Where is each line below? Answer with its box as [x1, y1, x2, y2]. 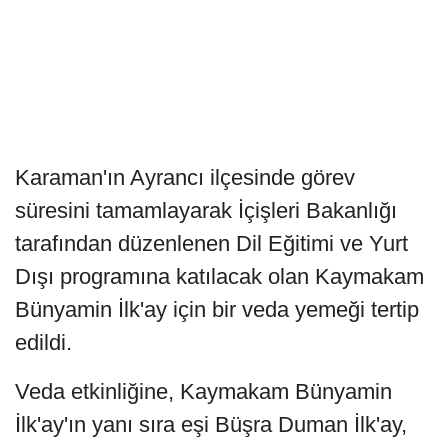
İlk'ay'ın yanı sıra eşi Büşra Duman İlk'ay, [15, 411, 407, 437]
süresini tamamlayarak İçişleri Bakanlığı [15, 197, 397, 223]
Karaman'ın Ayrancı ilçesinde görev [15, 164, 355, 190]
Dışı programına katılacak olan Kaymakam [15, 263, 424, 289]
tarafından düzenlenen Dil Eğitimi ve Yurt [15, 230, 408, 256]
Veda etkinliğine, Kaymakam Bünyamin [15, 378, 392, 404]
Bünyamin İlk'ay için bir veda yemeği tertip [15, 296, 419, 322]
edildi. [15, 329, 72, 355]
